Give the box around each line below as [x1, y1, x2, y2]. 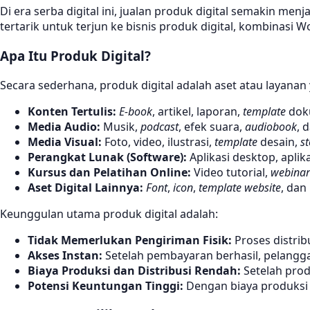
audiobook [245, 118, 297, 134]
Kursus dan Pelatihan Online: [28, 164, 191, 180]
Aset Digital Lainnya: [28, 179, 143, 195]
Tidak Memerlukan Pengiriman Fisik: [28, 232, 232, 248]
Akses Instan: [28, 247, 102, 263]
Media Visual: [28, 134, 102, 149]
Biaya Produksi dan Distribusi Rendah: [28, 262, 241, 278]
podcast [140, 118, 179, 134]
